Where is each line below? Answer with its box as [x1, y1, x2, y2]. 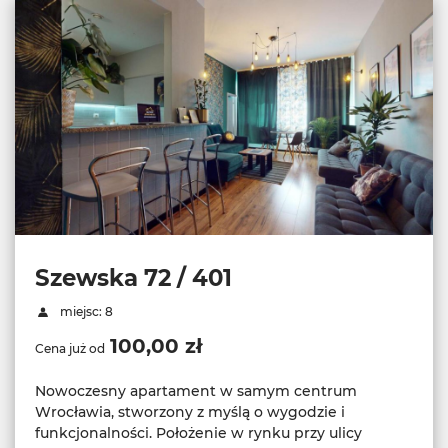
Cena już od [35, 341, 105, 356]
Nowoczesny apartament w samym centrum [35, 382, 357, 400]
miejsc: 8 [56, 304, 113, 319]
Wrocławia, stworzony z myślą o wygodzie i [35, 403, 345, 421]
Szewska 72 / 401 [35, 264, 232, 292]
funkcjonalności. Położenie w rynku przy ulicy [35, 424, 362, 442]
